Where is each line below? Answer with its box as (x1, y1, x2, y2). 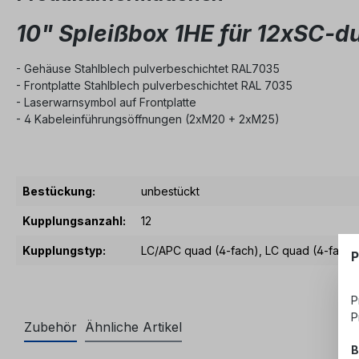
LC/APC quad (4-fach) (141, 244, 259, 258)
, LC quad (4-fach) (259, 244, 357, 258)
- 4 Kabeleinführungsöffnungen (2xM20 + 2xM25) (16, 112, 280, 127)
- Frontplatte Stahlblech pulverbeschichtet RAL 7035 (16, 79, 292, 93)
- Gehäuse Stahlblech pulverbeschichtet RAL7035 (16, 62, 280, 76)
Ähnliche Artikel (85, 319, 182, 336)
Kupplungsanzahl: (22, 214, 126, 228)
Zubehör (24, 319, 77, 336)
